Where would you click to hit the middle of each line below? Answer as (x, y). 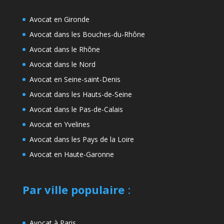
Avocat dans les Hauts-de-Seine (80, 94)
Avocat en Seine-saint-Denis (75, 79)
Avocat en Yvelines (59, 124)
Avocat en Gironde (59, 19)
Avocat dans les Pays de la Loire (81, 139)
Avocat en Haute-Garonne (71, 154)
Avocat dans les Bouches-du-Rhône (87, 34)
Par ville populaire (73, 189)
